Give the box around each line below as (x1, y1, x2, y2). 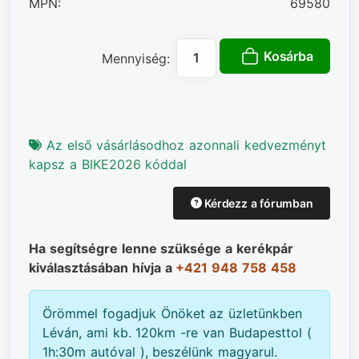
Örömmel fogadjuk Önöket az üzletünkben (42, 305, 303, 321)
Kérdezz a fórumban (201, 196, 313, 210)
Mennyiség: (102, 50, 171, 67)
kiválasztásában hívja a (29, 259, 176, 276)
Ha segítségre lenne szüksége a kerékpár (29, 240, 293, 256)
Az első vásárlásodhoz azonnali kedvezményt (42, 136, 326, 153)
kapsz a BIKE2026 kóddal (29, 155, 188, 172)
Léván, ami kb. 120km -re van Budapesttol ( (42, 324, 312, 341)
